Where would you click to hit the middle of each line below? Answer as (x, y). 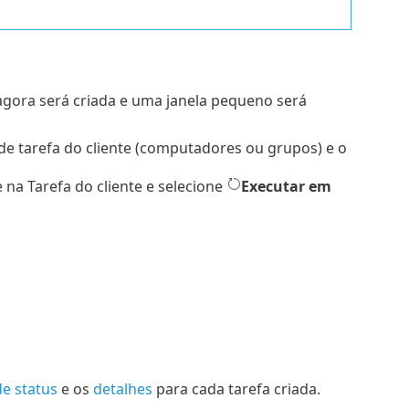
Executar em (286, 187)
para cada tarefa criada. (236, 389)
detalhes (122, 389)
